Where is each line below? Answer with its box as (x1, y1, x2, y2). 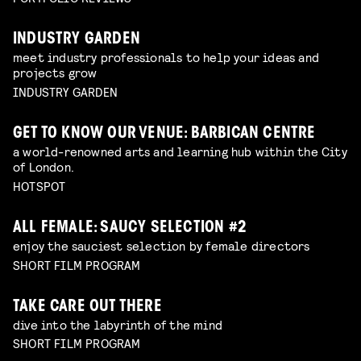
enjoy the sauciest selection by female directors (13, 237, 310, 253)
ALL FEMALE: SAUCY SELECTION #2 (13, 220, 247, 236)
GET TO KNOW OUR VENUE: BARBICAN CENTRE (13, 126, 316, 142)
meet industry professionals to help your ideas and (13, 49, 320, 65)
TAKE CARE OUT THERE (13, 299, 162, 315)
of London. (13, 158, 74, 174)
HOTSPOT (13, 177, 66, 193)
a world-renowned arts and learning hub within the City (13, 143, 347, 159)
